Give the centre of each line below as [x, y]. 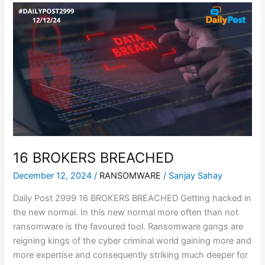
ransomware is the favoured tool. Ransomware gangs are [128, 226]
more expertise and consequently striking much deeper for [131, 255]
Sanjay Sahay [196, 176]
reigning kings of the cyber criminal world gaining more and [132, 240]
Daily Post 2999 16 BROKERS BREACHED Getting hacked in [132, 198]
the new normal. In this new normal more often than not [126, 212]
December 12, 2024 [54, 176]
